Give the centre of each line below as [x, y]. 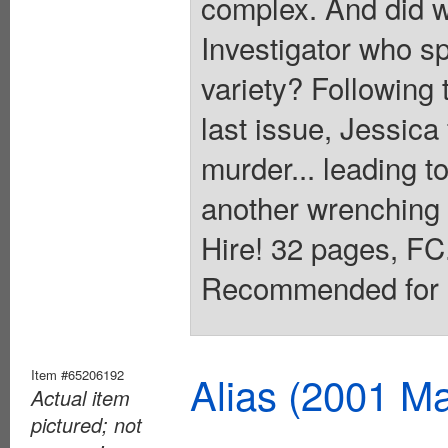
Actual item [80, 397]
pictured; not [86, 424]
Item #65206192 [77, 374]
